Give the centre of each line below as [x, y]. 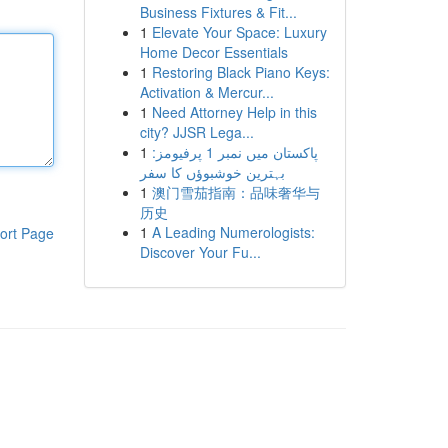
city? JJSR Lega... [196, 132]
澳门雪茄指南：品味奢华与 [235, 192]
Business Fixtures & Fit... [218, 12]
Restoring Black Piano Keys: [240, 72]
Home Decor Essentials [213, 52]
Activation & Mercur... [206, 92]
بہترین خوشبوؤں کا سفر [212, 172]
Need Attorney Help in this [234, 112]
